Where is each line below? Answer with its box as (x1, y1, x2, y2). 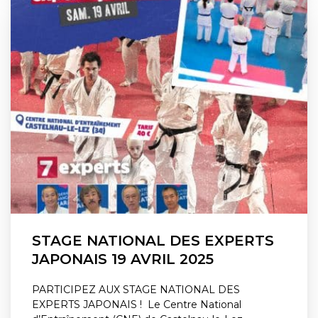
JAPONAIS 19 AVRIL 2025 (32, 250, 214, 268)
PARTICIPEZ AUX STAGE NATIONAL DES (32, 283, 240, 296)
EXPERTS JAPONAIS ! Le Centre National (32, 297, 241, 311)
